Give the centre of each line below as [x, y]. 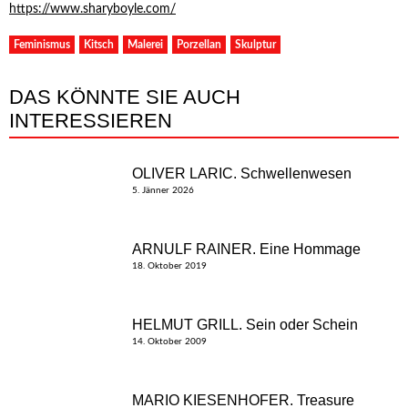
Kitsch [99, 45]
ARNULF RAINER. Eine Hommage [246, 249]
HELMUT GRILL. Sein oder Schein [245, 325]
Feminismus [42, 45]
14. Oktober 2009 [169, 342]
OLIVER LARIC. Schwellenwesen [242, 173]
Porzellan [199, 45]
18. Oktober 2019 [169, 266]
